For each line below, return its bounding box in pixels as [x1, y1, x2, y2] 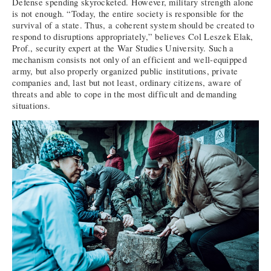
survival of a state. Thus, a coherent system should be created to [12, 19, 255, 31]
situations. [12, 100, 51, 112]
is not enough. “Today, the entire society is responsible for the [12, 8, 244, 20]
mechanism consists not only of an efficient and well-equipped [12, 54, 247, 66]
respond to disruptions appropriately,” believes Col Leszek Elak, [12, 31, 253, 43]
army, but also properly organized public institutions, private [12, 65, 238, 77]
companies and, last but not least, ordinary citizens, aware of [12, 77, 242, 89]
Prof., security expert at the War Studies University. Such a [12, 42, 234, 54]
